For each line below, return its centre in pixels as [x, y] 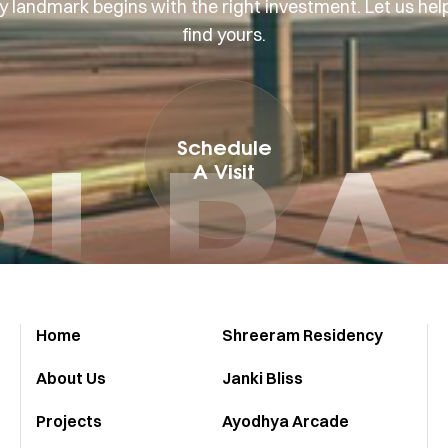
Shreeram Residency [302, 335]
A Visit [224, 171]
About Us [71, 378]
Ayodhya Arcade [285, 421]
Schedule [224, 147]
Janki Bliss [262, 378]
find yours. [224, 35]
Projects [69, 421]
